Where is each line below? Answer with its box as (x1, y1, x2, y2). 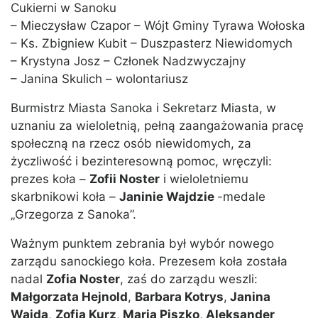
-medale (217, 190, 265, 204)
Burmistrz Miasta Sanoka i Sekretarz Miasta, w (11, 101, 276, 116)
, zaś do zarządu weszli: (120, 272, 258, 287)
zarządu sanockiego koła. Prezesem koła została (11, 254, 287, 269)
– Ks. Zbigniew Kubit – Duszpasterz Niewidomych (11, 36, 292, 51)
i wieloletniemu (160, 172, 248, 187)
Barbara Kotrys (135, 290, 224, 305)
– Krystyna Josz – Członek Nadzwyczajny (11, 54, 246, 69)
